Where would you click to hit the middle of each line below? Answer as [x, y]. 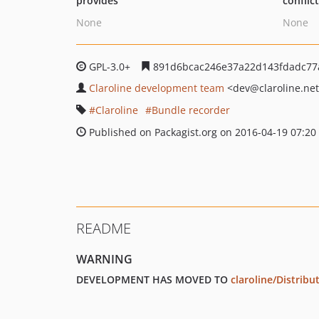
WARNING [104, 259]
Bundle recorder [191, 110]
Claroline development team [157, 88]
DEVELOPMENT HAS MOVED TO [153, 279]
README [104, 228]
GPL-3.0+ [110, 67]
